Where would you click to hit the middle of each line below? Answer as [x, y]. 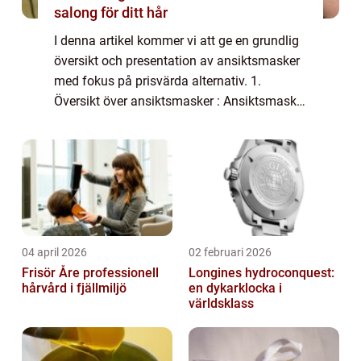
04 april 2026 [54, 252]
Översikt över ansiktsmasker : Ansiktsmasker [180, 101]
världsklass [221, 303]
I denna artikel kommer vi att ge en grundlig [176, 40]
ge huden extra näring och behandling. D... [173, 141]
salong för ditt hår [111, 12]
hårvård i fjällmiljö [74, 288]
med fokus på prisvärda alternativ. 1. [158, 81]
